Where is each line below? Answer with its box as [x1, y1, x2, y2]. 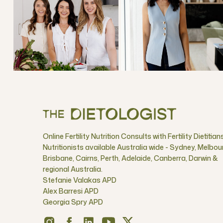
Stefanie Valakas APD [43, 175, 116, 185]
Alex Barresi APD [43, 186, 99, 196]
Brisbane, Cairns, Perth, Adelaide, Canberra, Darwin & [43, 153, 218, 163]
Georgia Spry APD [43, 197, 103, 207]
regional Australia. [43, 164, 103, 174]
